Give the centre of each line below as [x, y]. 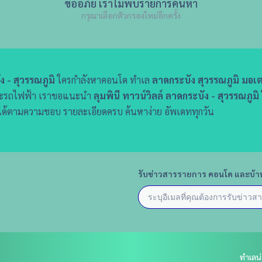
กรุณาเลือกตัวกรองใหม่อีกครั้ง [131, 15]
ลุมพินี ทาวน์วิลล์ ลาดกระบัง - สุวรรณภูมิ [176, 96]
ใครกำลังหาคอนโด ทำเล [104, 80]
